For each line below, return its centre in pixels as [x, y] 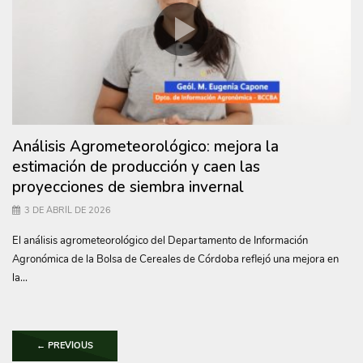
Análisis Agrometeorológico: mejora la [145, 147]
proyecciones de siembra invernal [128, 187]
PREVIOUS [69, 345]
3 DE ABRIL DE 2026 [68, 210]
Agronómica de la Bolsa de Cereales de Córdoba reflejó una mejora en [175, 259]
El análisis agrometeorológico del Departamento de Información [160, 241]
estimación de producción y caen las [136, 167]
